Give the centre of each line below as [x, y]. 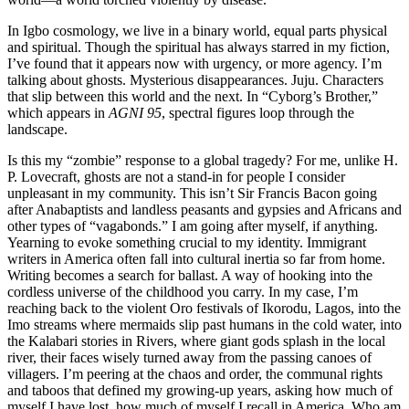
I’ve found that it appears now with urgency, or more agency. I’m [194, 63]
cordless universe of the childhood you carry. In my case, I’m [183, 291]
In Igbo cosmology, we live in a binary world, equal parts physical [197, 30]
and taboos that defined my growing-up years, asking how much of [200, 390]
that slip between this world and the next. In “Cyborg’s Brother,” [193, 96]
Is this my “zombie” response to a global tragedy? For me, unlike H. [203, 160]
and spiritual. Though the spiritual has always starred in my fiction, [199, 47]
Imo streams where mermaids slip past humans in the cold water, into [204, 324]
